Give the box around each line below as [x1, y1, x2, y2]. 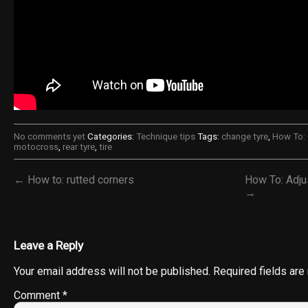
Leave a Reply [14, 239, 83, 253]
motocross [14, 142, 58, 152]
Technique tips [136, 131, 195, 142]
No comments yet [14, 131, 85, 142]
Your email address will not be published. [14, 264, 210, 278]
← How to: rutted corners [14, 173, 134, 186]
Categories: [85, 131, 136, 142]
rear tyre [63, 142, 95, 152]
